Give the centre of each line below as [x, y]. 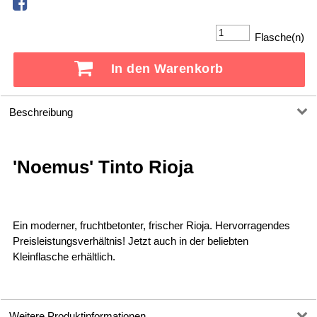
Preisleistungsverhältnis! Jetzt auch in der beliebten [130, 241]
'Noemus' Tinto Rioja [103, 167]
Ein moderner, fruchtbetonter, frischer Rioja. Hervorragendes [151, 225]
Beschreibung [41, 112]
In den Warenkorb [167, 69]
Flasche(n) [278, 37]
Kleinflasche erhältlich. [64, 257]
